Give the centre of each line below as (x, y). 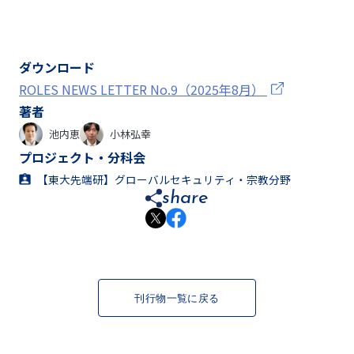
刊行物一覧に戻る (177, 298)
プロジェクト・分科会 (82, 157)
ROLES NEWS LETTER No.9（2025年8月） (143, 89)
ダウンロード (57, 67)
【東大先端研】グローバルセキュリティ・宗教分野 (164, 179)
